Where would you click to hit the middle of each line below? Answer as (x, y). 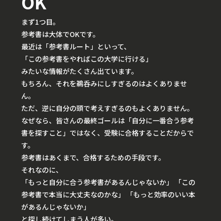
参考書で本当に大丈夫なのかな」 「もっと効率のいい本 (108, 195)
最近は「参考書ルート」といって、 (76, 47)
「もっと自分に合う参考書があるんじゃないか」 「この (108, 182)
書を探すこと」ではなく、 (63, 133)
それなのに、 (42, 170)
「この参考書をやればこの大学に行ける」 (87, 59)
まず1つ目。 (40, 22)
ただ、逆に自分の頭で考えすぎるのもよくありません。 (108, 108)
